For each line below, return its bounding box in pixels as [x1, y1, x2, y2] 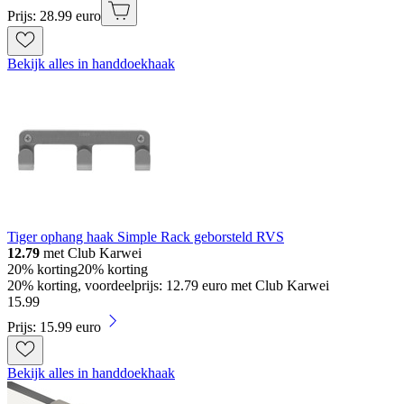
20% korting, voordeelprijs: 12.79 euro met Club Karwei [7, 278, 329, 294]
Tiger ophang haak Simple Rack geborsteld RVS [7, 229, 284, 245]
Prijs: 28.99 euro [7, 8, 101, 24]
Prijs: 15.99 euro [7, 319, 101, 335]
